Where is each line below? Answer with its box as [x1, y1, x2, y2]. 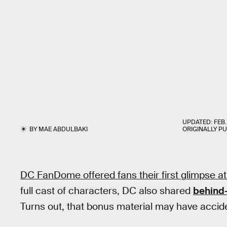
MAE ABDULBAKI [39, 125, 88, 133]
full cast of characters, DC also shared [20, 184, 193, 197]
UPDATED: [182, 118, 214, 126]
